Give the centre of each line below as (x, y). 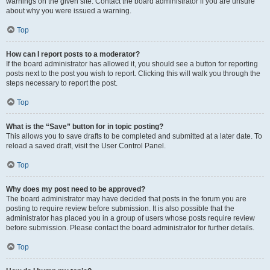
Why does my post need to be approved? (76, 189)
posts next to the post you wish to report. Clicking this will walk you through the (133, 73)
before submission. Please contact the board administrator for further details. (130, 228)
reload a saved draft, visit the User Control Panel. (86, 146)
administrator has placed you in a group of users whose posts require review (130, 218)
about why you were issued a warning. (69, 11)
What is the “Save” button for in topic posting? (85, 126)
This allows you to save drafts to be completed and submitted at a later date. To (134, 136)
